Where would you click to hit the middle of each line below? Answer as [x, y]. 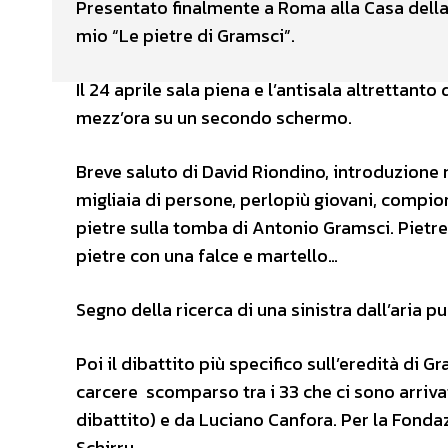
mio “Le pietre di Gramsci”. [185, 35]
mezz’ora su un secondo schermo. [214, 117]
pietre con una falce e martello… [207, 255]
